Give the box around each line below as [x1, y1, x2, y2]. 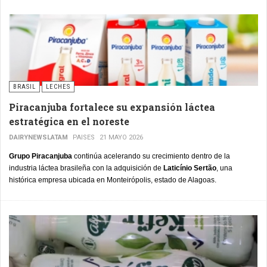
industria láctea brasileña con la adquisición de [9, 164, 163, 173]
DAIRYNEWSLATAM [9, 133, 68, 142]
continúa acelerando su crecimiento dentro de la [72, 152, 230, 161]
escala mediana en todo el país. [9, 11, 112, 20]
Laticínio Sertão [163, 164, 216, 173]
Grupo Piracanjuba [9, 152, 72, 161]
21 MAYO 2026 [100, 133, 143, 142]
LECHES [46, 83, 70, 91]
